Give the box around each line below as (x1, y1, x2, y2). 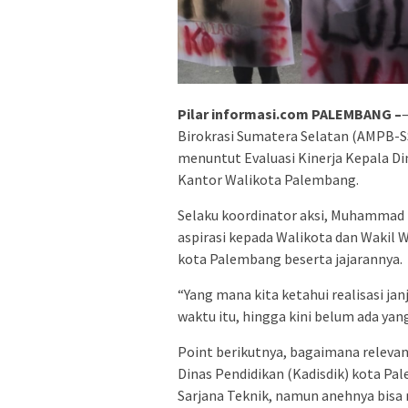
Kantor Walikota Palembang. (178, 169, 359, 189)
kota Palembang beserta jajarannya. (178, 249, 403, 268)
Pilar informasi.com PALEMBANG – (178, 104, 402, 123)
